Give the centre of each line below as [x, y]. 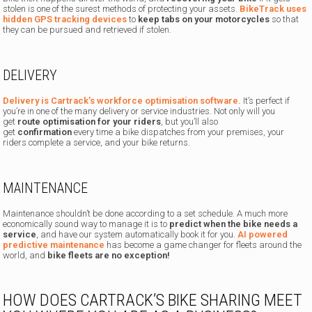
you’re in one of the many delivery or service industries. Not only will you [139, 111]
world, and [25, 256]
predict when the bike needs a [234, 224]
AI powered [263, 235]
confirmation [46, 132]
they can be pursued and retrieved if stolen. [87, 30]
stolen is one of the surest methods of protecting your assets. [122, 9]
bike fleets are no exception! [109, 256]
